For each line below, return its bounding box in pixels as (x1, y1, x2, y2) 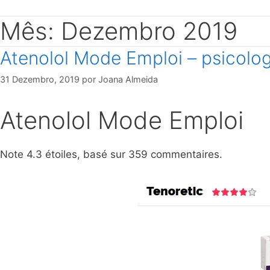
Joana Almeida (98, 74, 158, 85)
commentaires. (148, 148, 222, 161)
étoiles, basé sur (42, 148, 128, 161)
